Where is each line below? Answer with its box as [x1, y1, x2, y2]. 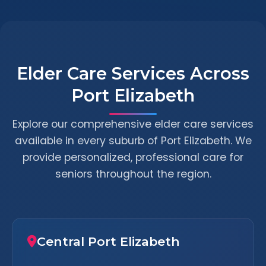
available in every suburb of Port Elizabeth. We [14, 134, 252, 148]
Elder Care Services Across [17, 63, 249, 84]
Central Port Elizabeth [37, 234, 180, 249]
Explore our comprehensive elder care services [12, 117, 254, 131]
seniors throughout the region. [55, 167, 211, 181]
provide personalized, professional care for [23, 150, 243, 164]
